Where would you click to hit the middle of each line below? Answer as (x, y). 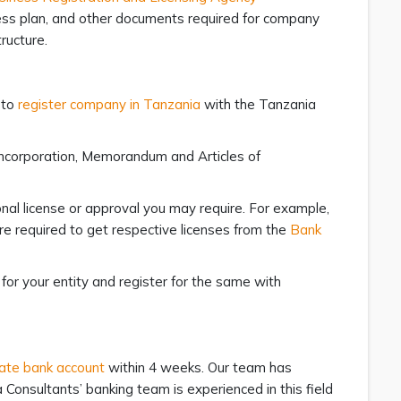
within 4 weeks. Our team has (198, 367)
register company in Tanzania (109, 104)
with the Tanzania (258, 104)
